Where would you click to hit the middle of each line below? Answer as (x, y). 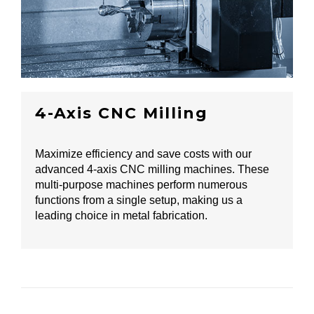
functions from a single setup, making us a (139, 200)
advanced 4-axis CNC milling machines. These (152, 170)
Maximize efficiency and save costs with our (143, 154)
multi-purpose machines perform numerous (141, 185)
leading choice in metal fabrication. (121, 216)
